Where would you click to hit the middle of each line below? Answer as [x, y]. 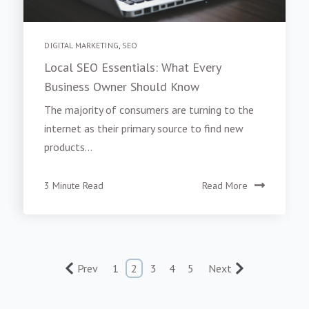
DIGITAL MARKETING [81, 49]
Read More [225, 190]
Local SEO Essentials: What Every [133, 71]
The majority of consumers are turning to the [149, 114]
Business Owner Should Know [122, 90]
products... [69, 151]
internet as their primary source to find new [144, 133]
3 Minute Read [74, 190]
